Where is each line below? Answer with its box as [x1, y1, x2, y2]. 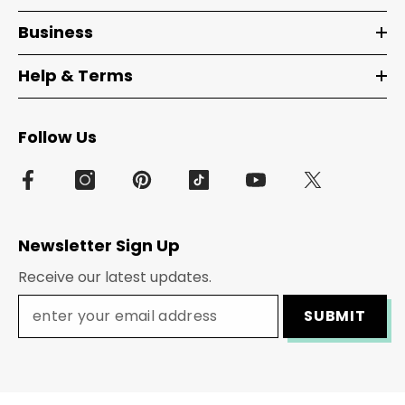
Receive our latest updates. [18, 266, 212, 287]
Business [18, 20, 93, 43]
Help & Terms [18, 63, 133, 87]
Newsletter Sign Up [18, 233, 180, 257]
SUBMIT [303, 305, 366, 326]
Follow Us [18, 125, 97, 148]
